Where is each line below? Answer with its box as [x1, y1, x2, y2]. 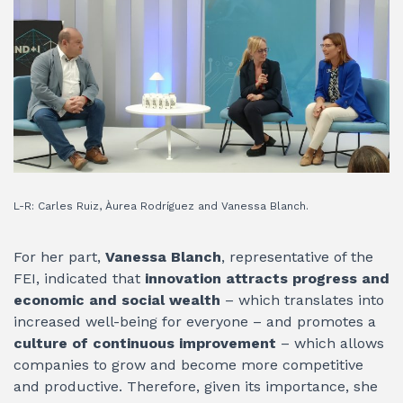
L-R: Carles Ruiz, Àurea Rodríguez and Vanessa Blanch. [13, 200, 309, 213]
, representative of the [221, 248, 373, 266]
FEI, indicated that [13, 270, 145, 288]
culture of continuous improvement [13, 335, 281, 353]
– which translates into [225, 291, 384, 309]
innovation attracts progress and [145, 270, 390, 288]
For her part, [13, 248, 105, 266]
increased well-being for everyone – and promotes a [13, 313, 376, 331]
